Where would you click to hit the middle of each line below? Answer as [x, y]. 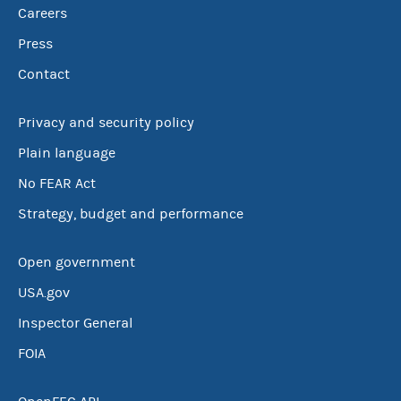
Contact [44, 74]
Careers [43, 13]
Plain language [67, 153]
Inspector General [75, 323]
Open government [77, 262]
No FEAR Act [57, 183]
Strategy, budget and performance [131, 214]
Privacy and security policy [106, 123]
